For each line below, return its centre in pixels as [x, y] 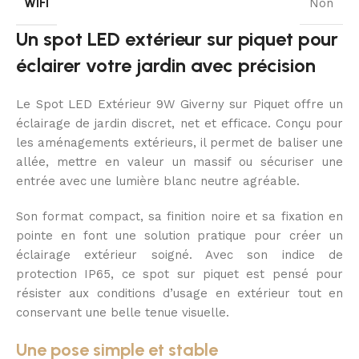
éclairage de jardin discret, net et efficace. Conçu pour [179, 123]
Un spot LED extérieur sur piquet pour [177, 38]
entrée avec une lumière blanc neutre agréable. [158, 181]
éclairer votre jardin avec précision [166, 65]
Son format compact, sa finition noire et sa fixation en [179, 216]
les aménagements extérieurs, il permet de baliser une [179, 142]
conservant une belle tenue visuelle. [123, 312]
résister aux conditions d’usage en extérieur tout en [179, 293]
